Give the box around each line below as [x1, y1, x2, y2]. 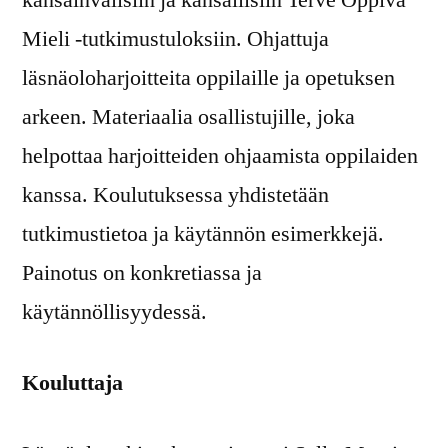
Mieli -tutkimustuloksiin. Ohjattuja [22, 25, 329, 54]
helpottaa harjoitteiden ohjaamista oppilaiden [22, 142, 418, 171]
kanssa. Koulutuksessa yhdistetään [22, 181, 329, 210]
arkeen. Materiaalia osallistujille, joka [22, 103, 355, 132]
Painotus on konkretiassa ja [22, 259, 262, 288]
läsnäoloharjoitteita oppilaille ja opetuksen [22, 64, 395, 93]
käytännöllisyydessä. [22, 298, 207, 327]
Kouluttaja [22, 369, 123, 398]
